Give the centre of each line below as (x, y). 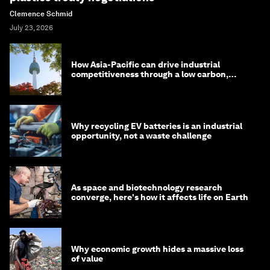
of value (87, 259)
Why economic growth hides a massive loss (157, 249)
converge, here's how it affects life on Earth (160, 197)
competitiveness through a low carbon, (150, 74)
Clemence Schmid (41, 14)
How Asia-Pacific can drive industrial (146, 65)
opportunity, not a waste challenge (141, 136)
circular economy (106, 84)
